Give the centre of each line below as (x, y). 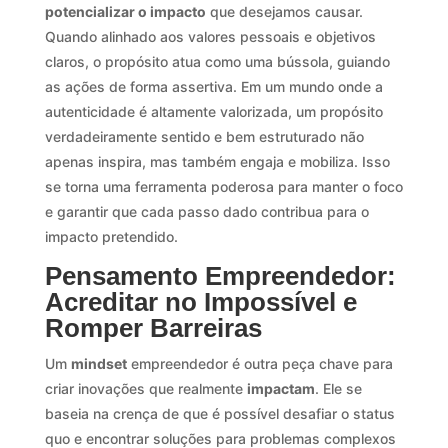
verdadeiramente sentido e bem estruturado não (204, 136)
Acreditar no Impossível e (200, 301)
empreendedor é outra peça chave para (259, 363)
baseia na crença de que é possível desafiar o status (219, 413)
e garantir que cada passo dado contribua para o (206, 211)
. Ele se (338, 388)
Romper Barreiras (153, 327)
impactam (280, 388)
